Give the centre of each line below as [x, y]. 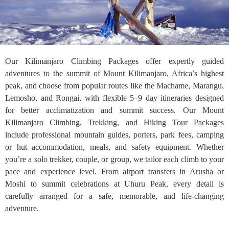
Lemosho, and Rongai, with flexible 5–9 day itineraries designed [114, 98]
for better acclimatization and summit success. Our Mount [114, 110]
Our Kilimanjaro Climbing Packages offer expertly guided [114, 61]
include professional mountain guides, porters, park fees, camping [114, 135]
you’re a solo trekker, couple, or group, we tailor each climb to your [114, 159]
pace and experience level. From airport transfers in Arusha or [114, 171]
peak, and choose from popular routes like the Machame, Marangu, [114, 86]
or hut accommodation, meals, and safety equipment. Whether [114, 147]
